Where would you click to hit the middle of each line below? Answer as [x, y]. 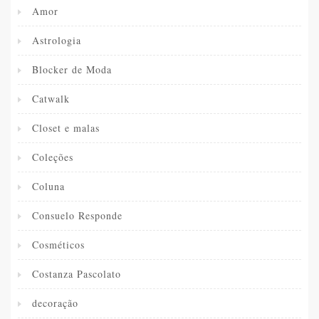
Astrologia [57, 41]
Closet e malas [66, 128]
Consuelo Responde [77, 216]
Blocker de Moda [72, 70]
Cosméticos [58, 245]
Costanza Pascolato [77, 274]
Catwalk [51, 99]
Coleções [53, 157]
